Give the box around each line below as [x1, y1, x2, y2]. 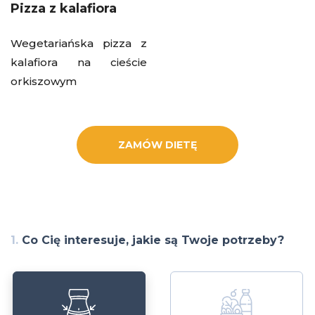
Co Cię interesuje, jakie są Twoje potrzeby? [18, 233, 284, 247]
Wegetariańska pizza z [11, 36, 147, 50]
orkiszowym [11, 74, 77, 88]
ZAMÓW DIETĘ [118, 138, 197, 151]
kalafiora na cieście [11, 55, 147, 69]
